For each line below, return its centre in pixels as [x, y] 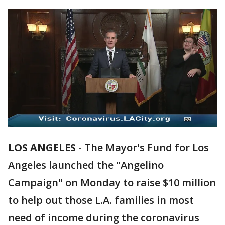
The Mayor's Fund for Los [147, 148]
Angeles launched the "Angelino [86, 165]
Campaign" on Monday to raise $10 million [112, 183]
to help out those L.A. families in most [101, 200]
